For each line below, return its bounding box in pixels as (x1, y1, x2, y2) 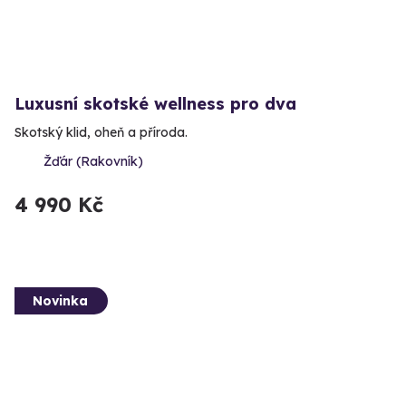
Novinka (33, 292, 88, 309)
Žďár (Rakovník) (43, 152, 143, 169)
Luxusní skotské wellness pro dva (14, 92, 296, 114)
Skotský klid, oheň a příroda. (14, 123, 188, 140)
